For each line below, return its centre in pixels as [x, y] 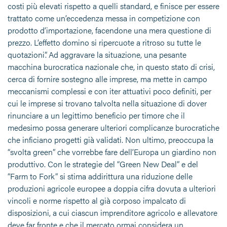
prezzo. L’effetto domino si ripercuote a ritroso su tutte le [104, 42]
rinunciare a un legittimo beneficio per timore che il [96, 115]
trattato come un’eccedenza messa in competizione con [104, 18]
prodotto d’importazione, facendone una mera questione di [109, 30]
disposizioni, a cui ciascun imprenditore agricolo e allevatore [112, 212]
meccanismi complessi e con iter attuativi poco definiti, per [109, 91]
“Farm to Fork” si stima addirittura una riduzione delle [100, 176]
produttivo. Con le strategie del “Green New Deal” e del [103, 164]
